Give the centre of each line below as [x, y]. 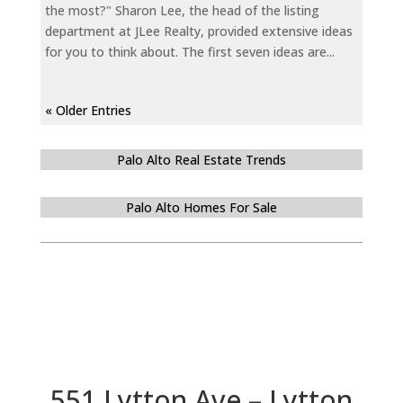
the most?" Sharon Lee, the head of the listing [182, 11]
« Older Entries [88, 111]
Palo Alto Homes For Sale [201, 208]
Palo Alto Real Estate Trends [201, 160]
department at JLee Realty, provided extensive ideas [198, 31]
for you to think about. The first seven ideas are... [189, 52]
